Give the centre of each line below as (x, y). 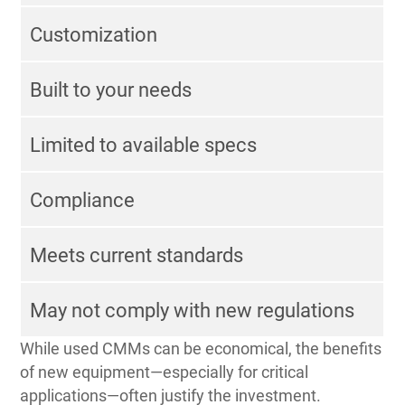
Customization (94, 34)
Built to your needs (111, 89)
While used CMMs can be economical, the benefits (201, 348)
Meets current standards (137, 255)
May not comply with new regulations (193, 310)
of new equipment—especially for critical (165, 372)
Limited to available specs (144, 145)
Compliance (83, 200)
